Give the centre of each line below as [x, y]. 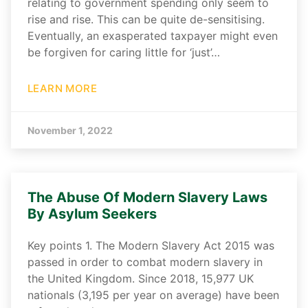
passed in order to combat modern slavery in [145, 262]
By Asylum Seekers [92, 214]
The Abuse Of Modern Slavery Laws [147, 198]
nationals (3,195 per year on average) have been [153, 295]
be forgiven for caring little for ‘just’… [124, 53]
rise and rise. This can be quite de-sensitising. [146, 20]
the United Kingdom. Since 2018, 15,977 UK [141, 279]
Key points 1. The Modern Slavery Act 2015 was [151, 246]
